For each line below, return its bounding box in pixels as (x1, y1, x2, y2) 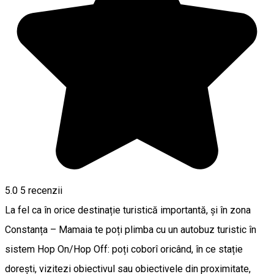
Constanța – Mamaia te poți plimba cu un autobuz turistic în (5, 223, 256, 235)
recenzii (26, 184, 62, 196)
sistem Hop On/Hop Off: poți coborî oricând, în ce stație (5, 243, 243, 255)
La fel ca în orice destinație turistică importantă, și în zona (5, 204, 251, 216)
